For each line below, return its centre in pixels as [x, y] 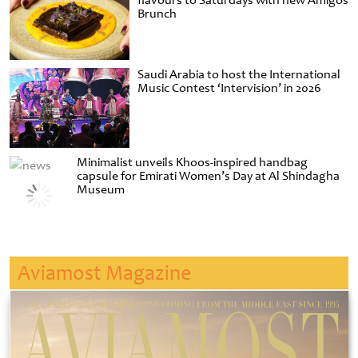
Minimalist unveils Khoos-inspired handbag [193, 163]
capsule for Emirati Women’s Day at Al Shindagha [209, 176]
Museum [101, 190]
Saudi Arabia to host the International [239, 75]
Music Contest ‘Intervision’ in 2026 [229, 88]
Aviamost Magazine [104, 273]
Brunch [157, 14]
